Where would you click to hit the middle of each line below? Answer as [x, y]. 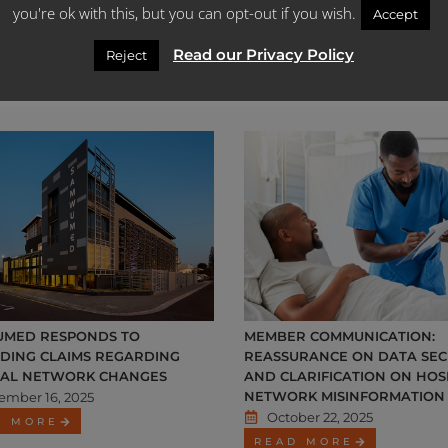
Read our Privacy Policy [263, 54]
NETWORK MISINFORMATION [344, 396]
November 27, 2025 [328, 14]
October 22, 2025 [319, 417]
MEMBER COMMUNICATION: [339, 336]
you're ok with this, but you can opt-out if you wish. [184, 13]
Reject [126, 55]
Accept [395, 14]
